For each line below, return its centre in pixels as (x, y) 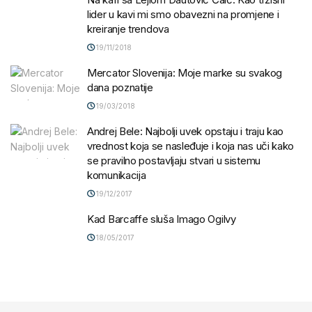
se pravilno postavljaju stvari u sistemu (174, 160)
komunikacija (117, 175)
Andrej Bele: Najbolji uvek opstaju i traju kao (186, 131)
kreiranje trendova (128, 29)
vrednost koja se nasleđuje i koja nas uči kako (191, 146)
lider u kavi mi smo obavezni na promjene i (183, 14)
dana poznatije (120, 87)
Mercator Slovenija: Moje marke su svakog (185, 72)
